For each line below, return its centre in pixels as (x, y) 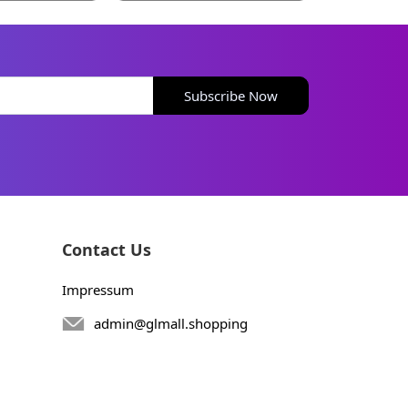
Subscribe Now (231, 95)
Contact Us (106, 249)
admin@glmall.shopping (170, 324)
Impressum (97, 289)
